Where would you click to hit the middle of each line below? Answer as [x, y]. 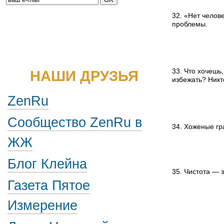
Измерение [42, 205]
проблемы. [190, 24]
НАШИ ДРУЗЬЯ [84, 76]
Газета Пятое [49, 185]
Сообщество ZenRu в [75, 122]
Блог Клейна [47, 164]
